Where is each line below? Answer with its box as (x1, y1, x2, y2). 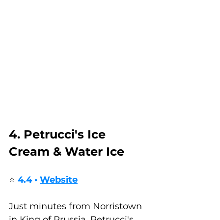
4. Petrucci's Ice (9, 127, 109, 142)
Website (40, 174, 78, 186)
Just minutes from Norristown (9, 201, 144, 212)
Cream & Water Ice (9, 144, 124, 159)
